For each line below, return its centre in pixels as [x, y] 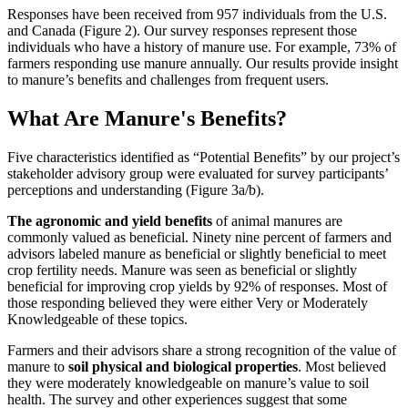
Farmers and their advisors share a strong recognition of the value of [202, 350]
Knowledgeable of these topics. [97, 319]
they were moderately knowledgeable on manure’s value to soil [188, 382]
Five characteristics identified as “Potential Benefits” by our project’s [204, 157]
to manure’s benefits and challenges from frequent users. [168, 79]
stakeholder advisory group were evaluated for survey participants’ [198, 173]
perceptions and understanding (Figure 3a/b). [136, 189]
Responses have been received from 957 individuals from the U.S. [197, 14]
